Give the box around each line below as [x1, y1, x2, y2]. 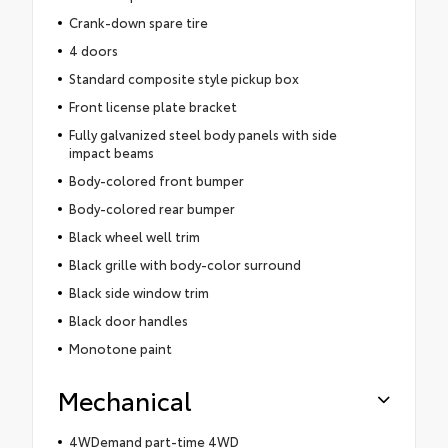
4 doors [68, 40, 118, 59]
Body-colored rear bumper [68, 198, 235, 217]
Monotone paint [68, 338, 172, 357]
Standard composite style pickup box [68, 68, 299, 87]
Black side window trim [68, 282, 209, 301]
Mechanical [58, 381, 192, 417]
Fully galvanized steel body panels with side [68, 124, 337, 143]
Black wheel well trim [68, 226, 200, 245]
